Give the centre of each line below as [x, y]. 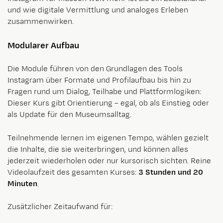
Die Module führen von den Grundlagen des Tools [95, 69]
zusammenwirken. [42, 22]
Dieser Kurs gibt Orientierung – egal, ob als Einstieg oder [108, 104]
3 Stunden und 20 [171, 173]
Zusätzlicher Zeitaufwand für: [60, 207]
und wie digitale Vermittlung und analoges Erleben [98, 10]
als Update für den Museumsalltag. [69, 115]
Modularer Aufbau [43, 46]
